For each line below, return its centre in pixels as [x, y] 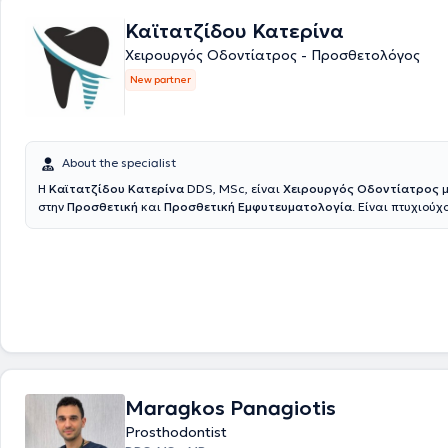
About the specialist [119, 162]
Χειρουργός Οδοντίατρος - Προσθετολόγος [272, 55]
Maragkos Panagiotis [230, 408]
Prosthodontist [176, 432]
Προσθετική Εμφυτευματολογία [258, 206]
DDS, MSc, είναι [233, 188]
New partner [160, 79]
